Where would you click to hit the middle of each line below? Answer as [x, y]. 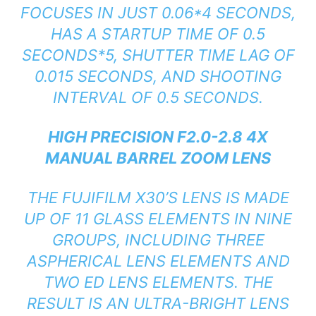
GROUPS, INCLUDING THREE [158, 240]
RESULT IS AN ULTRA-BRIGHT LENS [158, 304]
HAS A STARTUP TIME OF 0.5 [158, 34]
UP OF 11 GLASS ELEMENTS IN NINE [158, 219]
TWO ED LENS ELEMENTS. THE [158, 282]
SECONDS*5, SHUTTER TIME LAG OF [158, 55]
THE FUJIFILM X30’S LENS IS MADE [158, 198]
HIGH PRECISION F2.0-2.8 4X [158, 137]
